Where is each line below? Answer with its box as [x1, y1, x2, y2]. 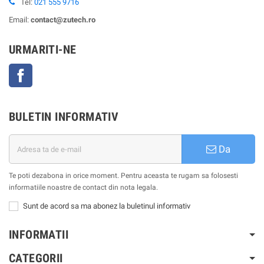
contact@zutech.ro [31, 15, 95, 25]
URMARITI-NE [9, 42, 77, 57]
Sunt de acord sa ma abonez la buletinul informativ [23, 202, 190, 211]
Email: [9, 15, 31, 25]
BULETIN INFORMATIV [9, 110, 119, 124]
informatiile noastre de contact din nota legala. [9, 183, 158, 192]
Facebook [32, 65, 65, 74]
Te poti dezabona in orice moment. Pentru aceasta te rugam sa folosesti [9, 171, 238, 180]
